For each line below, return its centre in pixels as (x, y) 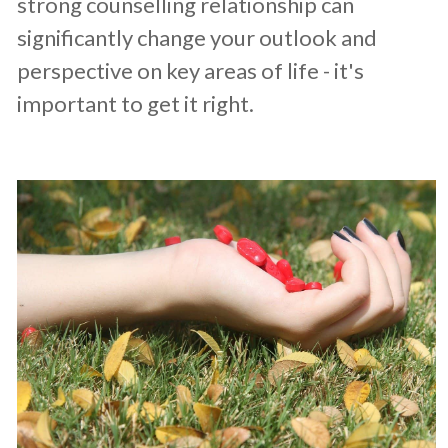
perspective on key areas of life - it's (190, 70)
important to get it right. (135, 103)
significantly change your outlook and (197, 37)
